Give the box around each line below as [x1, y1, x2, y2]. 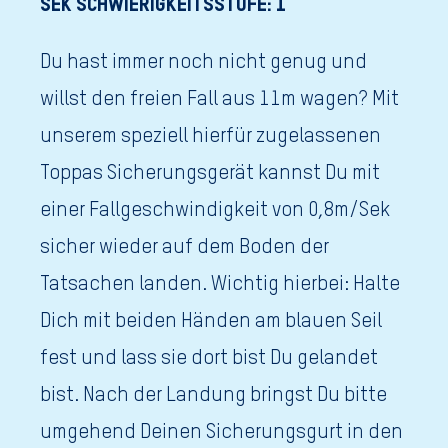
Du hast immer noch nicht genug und [40, 52, 367, 73]
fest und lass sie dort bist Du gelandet [40, 348, 378, 369]
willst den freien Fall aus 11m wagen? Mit [40, 89, 399, 110]
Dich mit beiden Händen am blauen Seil [40, 311, 382, 332]
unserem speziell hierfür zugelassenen [40, 126, 381, 147]
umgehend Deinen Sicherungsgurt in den [40, 422, 403, 443]
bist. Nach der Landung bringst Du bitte [40, 385, 387, 406]
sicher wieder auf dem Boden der [40, 237, 329, 258]
